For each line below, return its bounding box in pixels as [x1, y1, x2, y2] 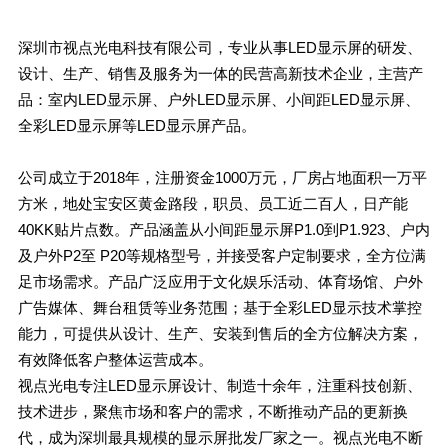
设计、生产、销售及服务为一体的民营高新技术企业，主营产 [17, 64, 423, 82]
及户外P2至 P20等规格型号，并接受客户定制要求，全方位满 [17, 246, 426, 264]
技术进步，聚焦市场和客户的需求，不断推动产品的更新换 [17, 402, 408, 420]
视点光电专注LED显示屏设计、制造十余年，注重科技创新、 [17, 376, 422, 394]
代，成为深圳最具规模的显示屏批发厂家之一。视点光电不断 [17, 428, 423, 446]
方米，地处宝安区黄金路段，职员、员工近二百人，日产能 [17, 194, 408, 212]
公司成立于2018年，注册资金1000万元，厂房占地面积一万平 [17, 168, 427, 186]
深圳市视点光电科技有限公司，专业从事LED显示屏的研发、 [17, 38, 422, 56]
